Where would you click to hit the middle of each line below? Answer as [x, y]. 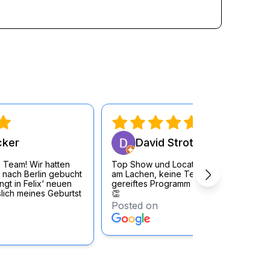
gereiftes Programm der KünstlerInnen [187, 184]
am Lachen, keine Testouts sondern [183, 174]
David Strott [167, 143]
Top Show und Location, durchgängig [187, 164]
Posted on [135, 206]
